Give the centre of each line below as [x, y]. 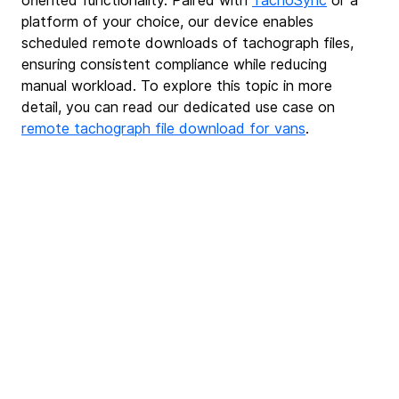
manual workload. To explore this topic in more [179, 86]
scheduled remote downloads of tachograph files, [190, 44]
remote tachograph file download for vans [163, 129]
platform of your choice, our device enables [170, 22]
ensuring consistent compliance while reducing [176, 65]
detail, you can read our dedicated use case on [180, 108]
